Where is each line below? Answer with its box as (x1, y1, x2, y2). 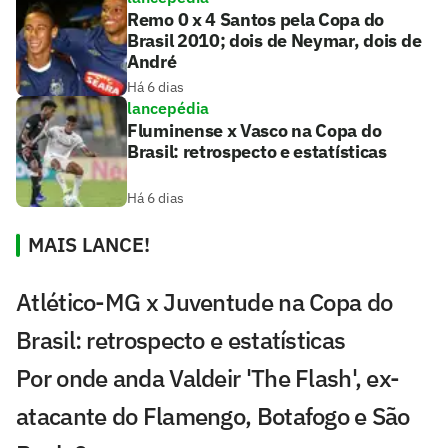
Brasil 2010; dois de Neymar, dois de (127, 28, 422, 52)
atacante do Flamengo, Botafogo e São (16, 399, 410, 432)
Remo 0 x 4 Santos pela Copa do (127, 7, 384, 31)
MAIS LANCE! (28, 230, 150, 258)
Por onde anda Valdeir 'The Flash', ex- (16, 361, 400, 394)
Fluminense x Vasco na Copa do (127, 118, 382, 142)
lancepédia (127, 97, 209, 118)
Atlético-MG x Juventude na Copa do (16, 285, 393, 318)
